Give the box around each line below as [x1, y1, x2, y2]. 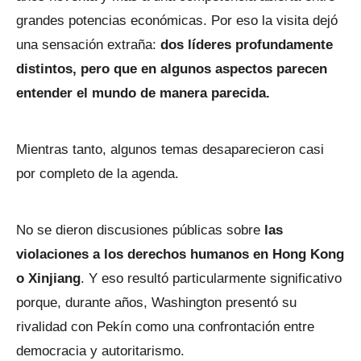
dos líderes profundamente [160, 36, 333, 52]
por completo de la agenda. [16, 165, 179, 181]
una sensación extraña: [16, 36, 160, 52]
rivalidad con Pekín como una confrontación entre [16, 318, 314, 334]
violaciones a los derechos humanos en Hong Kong [16, 246, 344, 262]
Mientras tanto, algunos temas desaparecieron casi [16, 141, 324, 157]
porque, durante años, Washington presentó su [16, 294, 297, 310]
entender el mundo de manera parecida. [16, 85, 270, 101]
